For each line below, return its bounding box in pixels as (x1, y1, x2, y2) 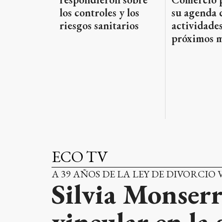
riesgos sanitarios (59, 18, 139, 33)
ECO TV (52, 146, 108, 167)
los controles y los (59, 5, 139, 20)
